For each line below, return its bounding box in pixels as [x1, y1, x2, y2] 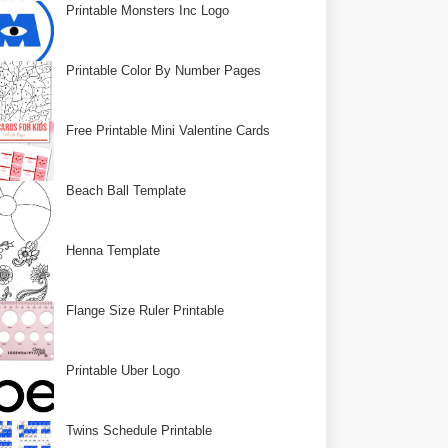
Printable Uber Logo [66, 363, 181, 378]
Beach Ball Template [66, 183, 187, 198]
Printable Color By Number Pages [66, 63, 262, 78]
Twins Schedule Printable [66, 423, 213, 438]
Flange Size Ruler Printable [66, 303, 225, 318]
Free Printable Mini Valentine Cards [66, 123, 271, 138]
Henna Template [66, 243, 161, 258]
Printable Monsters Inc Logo [66, 3, 230, 18]
